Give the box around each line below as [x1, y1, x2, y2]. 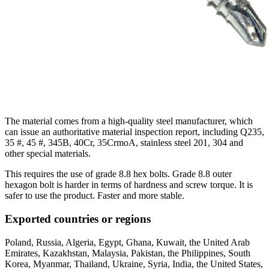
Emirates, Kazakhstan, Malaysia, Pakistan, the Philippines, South [5, 247, 250, 258]
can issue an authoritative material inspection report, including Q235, [5, 127, 264, 138]
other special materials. [5, 148, 91, 159]
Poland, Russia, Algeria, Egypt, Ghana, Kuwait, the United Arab [5, 237, 250, 247]
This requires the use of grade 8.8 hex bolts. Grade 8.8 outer [5, 169, 232, 180]
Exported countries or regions [5, 212, 151, 225]
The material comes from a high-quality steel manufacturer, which [5, 116, 253, 127]
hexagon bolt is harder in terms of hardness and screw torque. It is [5, 180, 253, 190]
